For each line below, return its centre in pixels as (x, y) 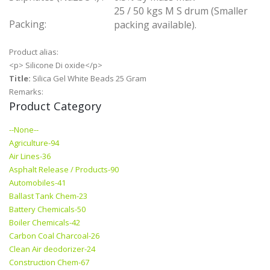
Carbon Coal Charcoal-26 (54, 236)
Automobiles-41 (37, 183)
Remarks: (27, 92)
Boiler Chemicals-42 (45, 223)
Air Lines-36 (30, 156)
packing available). (155, 25)
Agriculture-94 (34, 143)
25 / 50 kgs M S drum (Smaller (181, 11)
